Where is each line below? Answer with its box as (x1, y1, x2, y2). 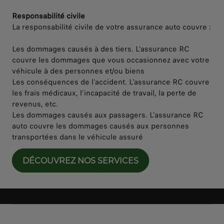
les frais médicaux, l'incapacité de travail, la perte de (12, 87, 196, 99)
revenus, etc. (12, 98, 58, 110)
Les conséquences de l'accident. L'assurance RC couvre (12, 76, 209, 88)
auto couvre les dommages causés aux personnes (12, 120, 189, 132)
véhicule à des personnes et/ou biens (12, 65, 144, 77)
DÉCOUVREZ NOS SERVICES (22, 155, 138, 165)
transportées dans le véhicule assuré (12, 131, 143, 143)
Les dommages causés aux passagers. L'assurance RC (12, 109, 203, 121)
